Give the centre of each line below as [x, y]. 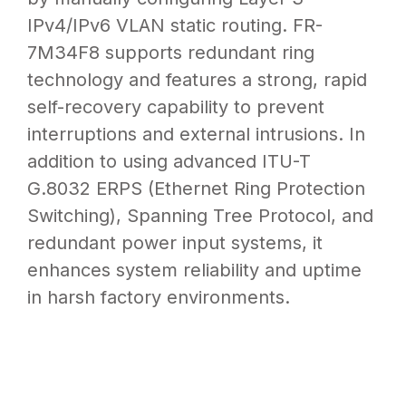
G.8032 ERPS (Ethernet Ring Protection [196, 190]
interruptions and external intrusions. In [196, 136]
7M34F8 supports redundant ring [171, 54]
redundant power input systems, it [175, 245]
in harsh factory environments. [159, 299]
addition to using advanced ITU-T [169, 163]
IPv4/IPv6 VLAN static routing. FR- [175, 27]
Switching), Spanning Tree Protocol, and [200, 217]
